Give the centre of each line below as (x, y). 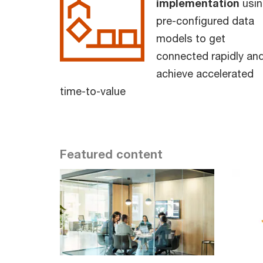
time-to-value (93, 91)
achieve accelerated (205, 73)
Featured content (111, 154)
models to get (191, 38)
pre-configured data (205, 20)
